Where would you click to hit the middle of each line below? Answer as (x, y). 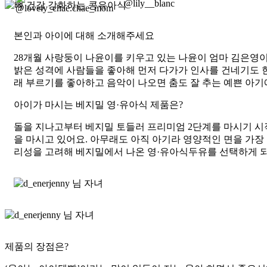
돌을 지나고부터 (49, 127)
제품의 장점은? (37, 247)
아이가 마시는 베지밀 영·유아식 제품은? (98, 105)
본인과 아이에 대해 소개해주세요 (84, 36)
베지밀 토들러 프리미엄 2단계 (148, 127)
